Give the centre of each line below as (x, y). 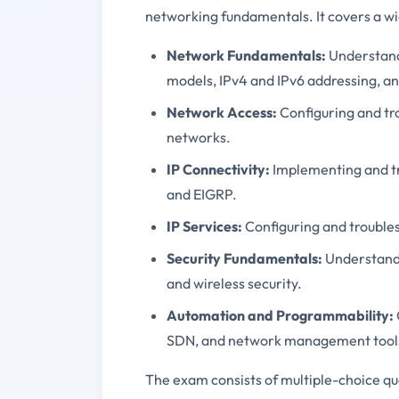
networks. (199, 137)
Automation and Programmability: (280, 315)
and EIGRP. (202, 194)
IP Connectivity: (218, 169)
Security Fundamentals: (244, 258)
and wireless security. (234, 283)
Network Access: (222, 112)
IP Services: (204, 226)
